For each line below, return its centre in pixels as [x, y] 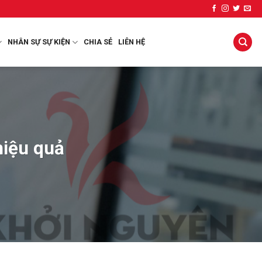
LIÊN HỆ [131, 42]
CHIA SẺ [98, 42]
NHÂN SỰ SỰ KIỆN [39, 42]
